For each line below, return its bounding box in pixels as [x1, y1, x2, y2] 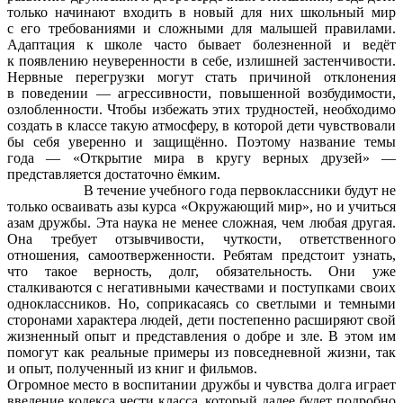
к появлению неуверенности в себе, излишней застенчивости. [7, 52, 396, 68]
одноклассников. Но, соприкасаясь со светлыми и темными [7, 295, 396, 311]
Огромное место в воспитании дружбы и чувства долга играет [7, 376, 396, 392]
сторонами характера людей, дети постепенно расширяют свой [7, 311, 396, 327]
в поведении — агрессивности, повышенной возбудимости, [7, 85, 396, 101]
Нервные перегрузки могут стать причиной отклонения [7, 68, 396, 85]
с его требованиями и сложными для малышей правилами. [7, 20, 396, 36]
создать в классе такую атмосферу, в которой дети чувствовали [7, 117, 396, 133]
